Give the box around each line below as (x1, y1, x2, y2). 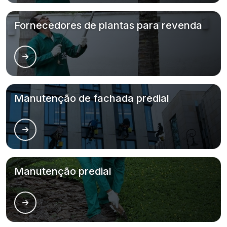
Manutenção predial (14, 165, 111, 177)
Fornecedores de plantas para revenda (14, 19, 202, 31)
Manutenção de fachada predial (14, 92, 169, 104)
